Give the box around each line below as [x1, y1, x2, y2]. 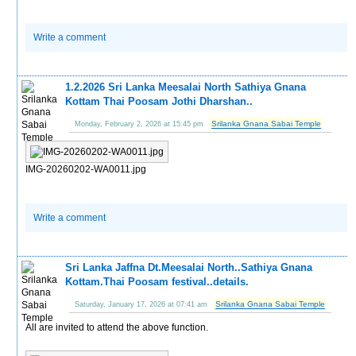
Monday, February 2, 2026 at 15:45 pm [75, 120, 204, 129]
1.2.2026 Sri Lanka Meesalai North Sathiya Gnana [65, 81, 307, 94]
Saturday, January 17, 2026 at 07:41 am [75, 300, 208, 308]
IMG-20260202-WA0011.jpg [25, 164, 147, 176]
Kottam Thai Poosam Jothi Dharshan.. [65, 95, 253, 108]
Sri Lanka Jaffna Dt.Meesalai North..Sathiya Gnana [65, 261, 313, 273]
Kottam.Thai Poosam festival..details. [65, 275, 250, 288]
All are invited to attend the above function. [25, 321, 209, 333]
